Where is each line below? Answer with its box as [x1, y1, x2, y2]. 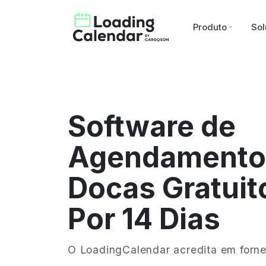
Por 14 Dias [68, 201, 220, 236]
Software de [68, 109, 236, 144]
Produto [193, 21, 227, 33]
